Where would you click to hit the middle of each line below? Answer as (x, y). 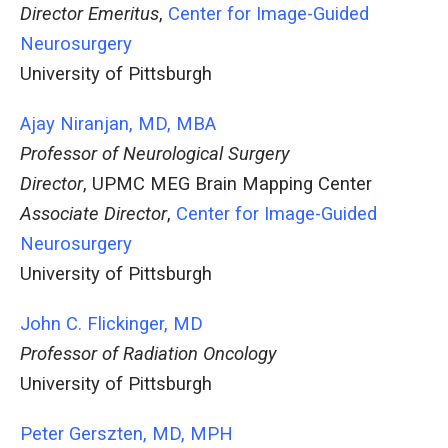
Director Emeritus (89, 14)
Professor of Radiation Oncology (148, 354)
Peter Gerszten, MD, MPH (126, 434)
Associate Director (93, 214)
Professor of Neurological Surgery (154, 154)
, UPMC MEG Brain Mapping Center (227, 184)
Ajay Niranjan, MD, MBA (118, 124)
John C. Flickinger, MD (111, 324)
